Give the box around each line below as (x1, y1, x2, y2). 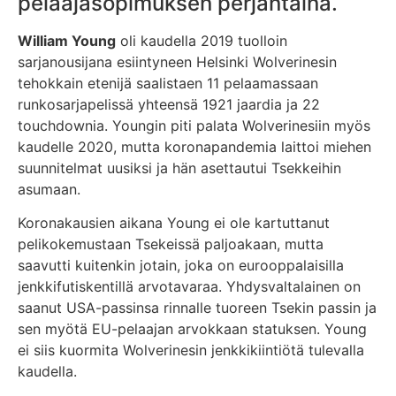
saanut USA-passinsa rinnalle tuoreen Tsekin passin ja (18, 299, 377, 317)
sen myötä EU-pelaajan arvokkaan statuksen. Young (18, 320, 367, 339)
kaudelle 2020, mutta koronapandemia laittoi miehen (18, 137, 371, 156)
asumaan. (18, 179, 80, 198)
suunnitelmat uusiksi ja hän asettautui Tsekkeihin (18, 158, 341, 177)
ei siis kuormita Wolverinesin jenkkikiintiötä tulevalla (18, 341, 364, 360)
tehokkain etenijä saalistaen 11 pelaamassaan (18, 73, 318, 92)
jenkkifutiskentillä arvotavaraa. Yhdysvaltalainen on (18, 278, 361, 296)
